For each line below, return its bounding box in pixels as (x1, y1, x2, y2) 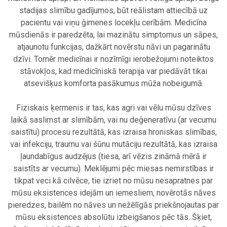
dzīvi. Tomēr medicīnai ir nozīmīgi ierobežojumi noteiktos (13, 54, 214, 64)
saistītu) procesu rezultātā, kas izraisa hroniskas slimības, (10, 127, 217, 137)
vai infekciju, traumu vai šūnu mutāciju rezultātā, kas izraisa (10, 139, 217, 149)
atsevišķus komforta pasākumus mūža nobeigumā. (23, 79, 204, 89)
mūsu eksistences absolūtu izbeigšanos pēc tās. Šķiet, (15, 212, 212, 222)
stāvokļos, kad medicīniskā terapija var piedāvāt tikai (20, 66, 207, 77)
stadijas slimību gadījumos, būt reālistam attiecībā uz (19, 6, 208, 16)
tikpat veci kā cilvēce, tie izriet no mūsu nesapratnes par (14, 176, 213, 186)
